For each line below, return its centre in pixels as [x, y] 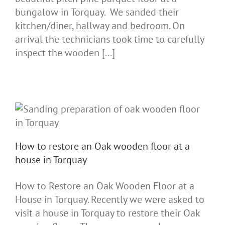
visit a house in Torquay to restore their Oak [107, 213]
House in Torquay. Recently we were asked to [110, 199]
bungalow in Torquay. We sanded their [97, 12]
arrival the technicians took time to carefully [109, 39]
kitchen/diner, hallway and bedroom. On [100, 25]
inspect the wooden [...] [65, 52]
